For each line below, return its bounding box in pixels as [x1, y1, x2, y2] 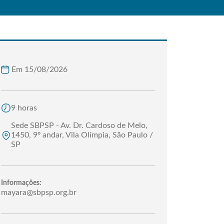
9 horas [11, 103, 37, 112]
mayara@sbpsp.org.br [1, 188, 76, 196]
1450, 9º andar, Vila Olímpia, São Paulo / [11, 131, 153, 139]
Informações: [1, 179, 41, 186]
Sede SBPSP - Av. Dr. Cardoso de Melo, [11, 121, 147, 129]
